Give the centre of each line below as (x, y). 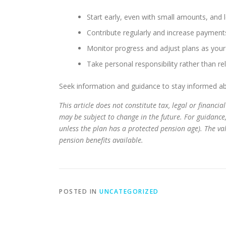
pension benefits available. (101, 140)
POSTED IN (79, 191)
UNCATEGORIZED (129, 191)
